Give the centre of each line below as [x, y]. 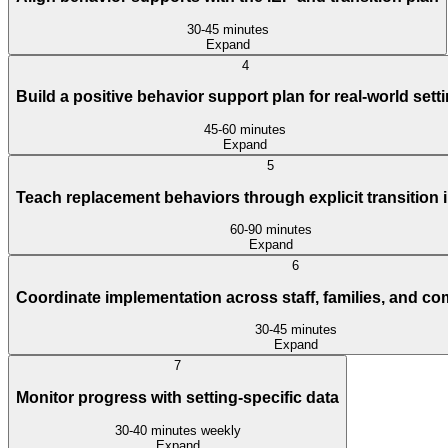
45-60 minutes [245, 130]
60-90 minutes [270, 230]
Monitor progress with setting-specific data [177, 398]
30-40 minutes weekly [177, 430]
